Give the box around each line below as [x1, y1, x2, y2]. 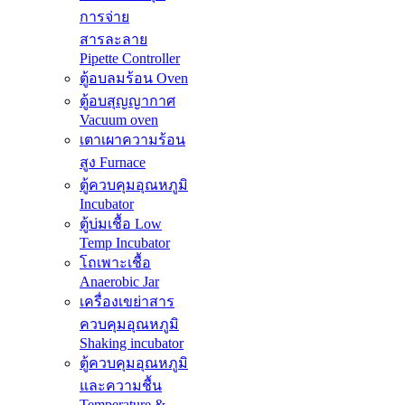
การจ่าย [80, 9, 129, 25]
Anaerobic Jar [80, 274, 159, 290]
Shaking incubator [80, 335, 184, 352]
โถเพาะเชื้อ [80, 255, 151, 271]
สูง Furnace [80, 155, 146, 171]
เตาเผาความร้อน [80, 132, 185, 148]
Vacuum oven [80, 112, 158, 128]
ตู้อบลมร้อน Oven [80, 71, 188, 87]
